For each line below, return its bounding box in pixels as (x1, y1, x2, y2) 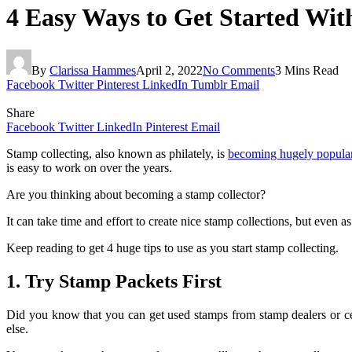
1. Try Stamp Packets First (6, 270, 222, 291)
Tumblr (191, 77, 227, 91)
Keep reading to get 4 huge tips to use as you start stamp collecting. (6, 240, 339, 255)
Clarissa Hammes (49, 63, 136, 77)
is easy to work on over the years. (6, 160, 172, 174)
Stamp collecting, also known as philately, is (6, 146, 228, 160)
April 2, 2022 (136, 63, 203, 77)
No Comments (203, 63, 275, 77)
